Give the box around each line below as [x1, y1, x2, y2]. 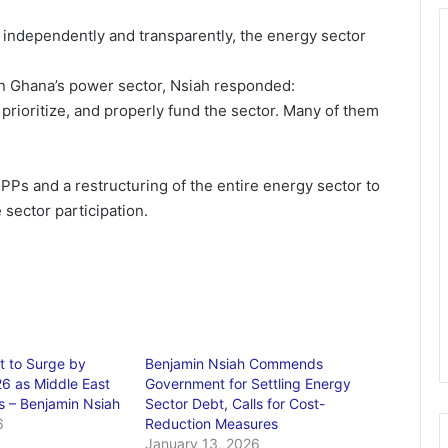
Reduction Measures [145, 415, 279, 432]
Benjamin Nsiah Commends [145, 355, 324, 372]
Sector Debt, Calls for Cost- [145, 395, 326, 412]
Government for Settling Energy [145, 375, 352, 392]
